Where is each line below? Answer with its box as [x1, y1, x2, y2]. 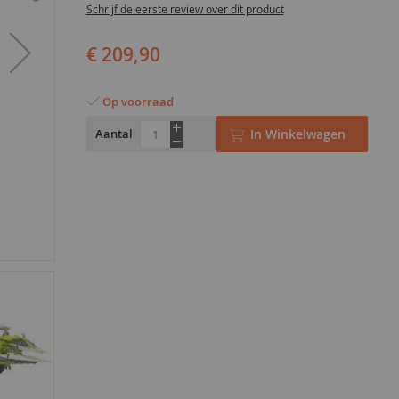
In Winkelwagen [249, 125, 346, 142]
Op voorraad [102, 93, 174, 110]
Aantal [94, 125, 133, 142]
